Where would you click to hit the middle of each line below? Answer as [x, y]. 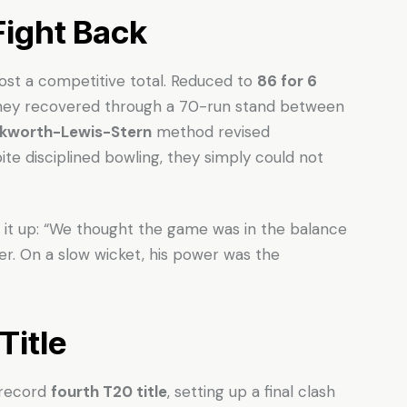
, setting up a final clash [251, 391]
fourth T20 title [109, 391]
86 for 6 [287, 80]
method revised [211, 131]
